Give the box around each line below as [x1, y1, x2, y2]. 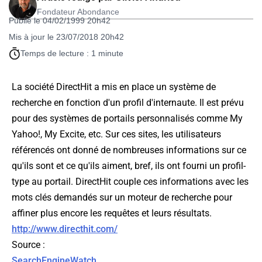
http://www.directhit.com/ [12, 223, 118, 235]
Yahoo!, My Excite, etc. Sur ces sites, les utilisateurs [12, 129, 221, 140]
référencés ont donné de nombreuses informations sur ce [12, 144, 246, 156]
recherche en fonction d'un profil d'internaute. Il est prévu [12, 97, 244, 109]
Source [12, 239, 43, 251]
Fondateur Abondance [37, 7, 119, 17]
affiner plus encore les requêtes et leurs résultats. [12, 208, 212, 219]
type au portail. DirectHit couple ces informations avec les [12, 176, 249, 188]
